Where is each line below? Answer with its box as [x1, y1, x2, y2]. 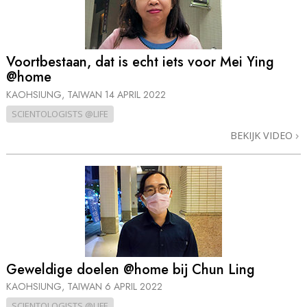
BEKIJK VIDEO [230, 128, 295, 142]
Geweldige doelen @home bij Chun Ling [6, 260, 255, 280]
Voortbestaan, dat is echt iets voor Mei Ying [6, 52, 274, 73]
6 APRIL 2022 [105, 280, 162, 294]
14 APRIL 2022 [105, 87, 166, 101]
